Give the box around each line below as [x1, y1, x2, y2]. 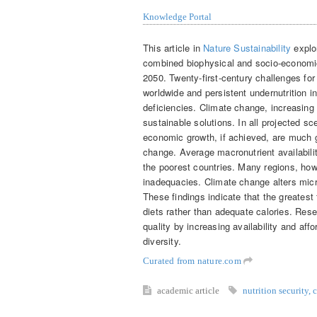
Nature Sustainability [203, 40, 292, 54]
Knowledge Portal [143, 11, 212, 23]
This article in [143, 40, 204, 54]
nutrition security [243, 284, 309, 296]
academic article [157, 284, 221, 296]
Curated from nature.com [143, 255, 244, 266]
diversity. [143, 234, 181, 248]
